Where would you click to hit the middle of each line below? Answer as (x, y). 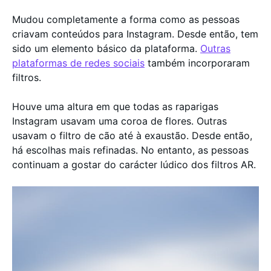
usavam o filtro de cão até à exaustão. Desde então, (132, 135)
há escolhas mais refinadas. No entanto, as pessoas (130, 150)
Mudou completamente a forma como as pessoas (126, 19)
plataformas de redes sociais (78, 63)
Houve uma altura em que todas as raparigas (115, 106)
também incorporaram (197, 63)
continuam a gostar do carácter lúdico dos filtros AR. (134, 165)
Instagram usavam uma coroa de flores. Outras (119, 121)
